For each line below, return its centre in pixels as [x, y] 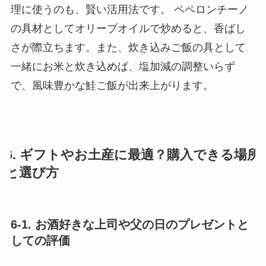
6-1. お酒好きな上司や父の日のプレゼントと [129, 224]
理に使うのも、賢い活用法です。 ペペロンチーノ [129, 9]
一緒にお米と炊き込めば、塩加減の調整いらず [123, 66]
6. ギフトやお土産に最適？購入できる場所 [132, 155]
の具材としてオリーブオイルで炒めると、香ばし [128, 28]
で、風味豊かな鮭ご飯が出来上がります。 [112, 85]
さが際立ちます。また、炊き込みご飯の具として [128, 47]
